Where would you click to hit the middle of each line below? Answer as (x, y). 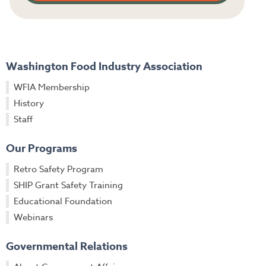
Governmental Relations (67, 246)
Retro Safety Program (58, 169)
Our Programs (42, 148)
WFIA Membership (52, 87)
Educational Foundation (63, 201)
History (29, 103)
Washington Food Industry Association (104, 66)
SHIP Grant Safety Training (68, 185)
